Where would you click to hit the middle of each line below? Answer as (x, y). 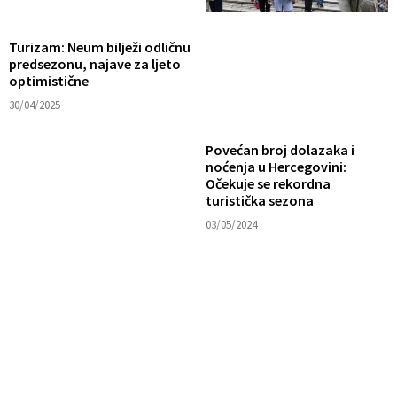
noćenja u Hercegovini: (276, 166)
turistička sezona (259, 200)
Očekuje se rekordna (268, 183)
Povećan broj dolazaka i (280, 149)
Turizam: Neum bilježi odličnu (100, 47)
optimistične (49, 80)
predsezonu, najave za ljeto (95, 63)
